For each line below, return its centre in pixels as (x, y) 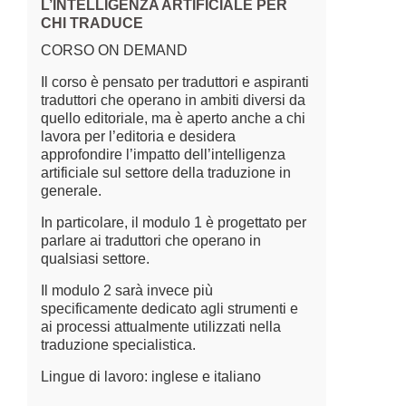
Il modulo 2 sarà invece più (127, 290)
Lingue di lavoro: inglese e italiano (151, 377)
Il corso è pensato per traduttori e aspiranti (175, 82)
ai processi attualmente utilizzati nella (161, 327)
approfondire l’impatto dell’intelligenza (163, 155)
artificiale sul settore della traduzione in (166, 173)
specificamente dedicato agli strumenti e (169, 309)
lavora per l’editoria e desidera (138, 136)
